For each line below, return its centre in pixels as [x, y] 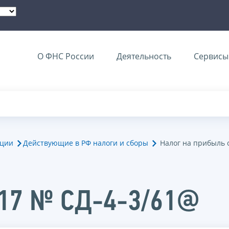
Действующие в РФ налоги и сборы [86, 143]
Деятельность [144, 56]
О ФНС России [66, 56]
